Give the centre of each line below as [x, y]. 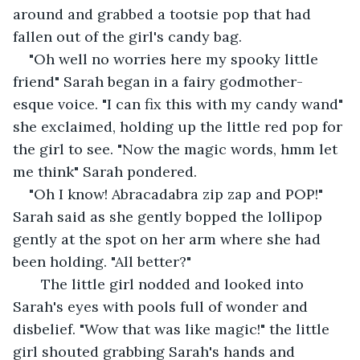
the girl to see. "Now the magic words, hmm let [177, 149]
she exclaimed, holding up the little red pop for [180, 126]
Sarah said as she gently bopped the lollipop [170, 216]
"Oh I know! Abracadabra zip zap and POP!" [178, 194]
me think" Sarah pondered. [105, 171]
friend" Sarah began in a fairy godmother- [158, 81]
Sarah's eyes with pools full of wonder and [162, 306]
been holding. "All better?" [102, 261]
